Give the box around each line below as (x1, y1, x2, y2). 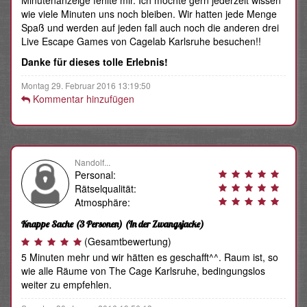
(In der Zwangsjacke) (123, 218, 204, 231)
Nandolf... (75, 156, 111, 169)
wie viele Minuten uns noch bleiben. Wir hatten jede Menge (21, 7, 277, 21)
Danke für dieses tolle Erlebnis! (21, 55, 168, 69)
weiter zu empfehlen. (21, 278, 114, 292)
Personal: (75, 168, 116, 182)
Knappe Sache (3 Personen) (21, 218, 123, 231)
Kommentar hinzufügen (30, 92, 134, 106)
